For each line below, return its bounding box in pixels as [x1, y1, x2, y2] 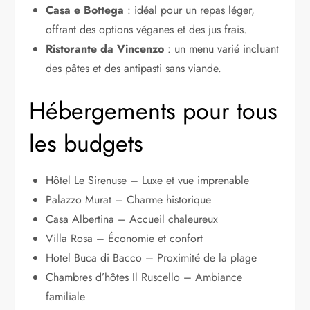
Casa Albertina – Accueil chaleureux [46, 210, 219, 227]
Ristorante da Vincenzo [46, 40, 165, 57]
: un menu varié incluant [164, 40, 280, 57]
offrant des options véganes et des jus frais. [46, 21, 248, 37]
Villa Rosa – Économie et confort [46, 230, 203, 246]
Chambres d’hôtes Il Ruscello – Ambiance [46, 268, 243, 285]
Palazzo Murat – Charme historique [46, 191, 212, 208]
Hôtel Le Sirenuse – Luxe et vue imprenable [46, 172, 250, 188]
